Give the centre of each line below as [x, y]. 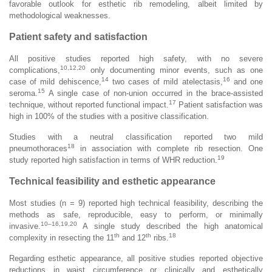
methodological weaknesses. [60, 15]
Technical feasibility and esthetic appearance [112, 181]
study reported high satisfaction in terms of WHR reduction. [113, 160]
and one [246, 81]
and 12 [133, 237]
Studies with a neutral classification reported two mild [136, 137]
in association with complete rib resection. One [169, 148]
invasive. [25, 226]
